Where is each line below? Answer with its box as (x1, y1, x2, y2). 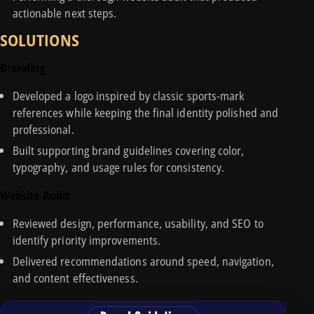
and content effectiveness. (12, 269, 138, 286)
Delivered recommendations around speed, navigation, (12, 252, 274, 269)
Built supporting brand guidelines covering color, (12, 142, 245, 159)
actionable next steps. (12, 5, 117, 22)
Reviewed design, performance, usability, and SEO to (12, 215, 264, 232)
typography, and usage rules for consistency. (12, 159, 225, 176)
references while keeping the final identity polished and (12, 104, 279, 121)
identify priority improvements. (12, 232, 161, 249)
